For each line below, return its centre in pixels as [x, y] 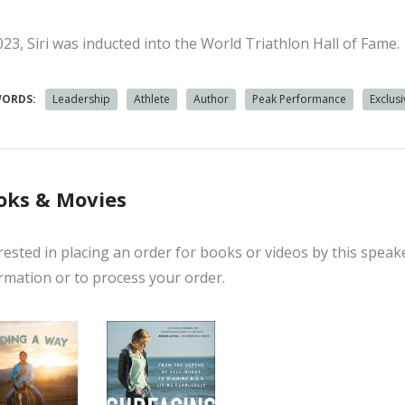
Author [212, 99]
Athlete [152, 99]
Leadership [82, 99]
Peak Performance [300, 99]
